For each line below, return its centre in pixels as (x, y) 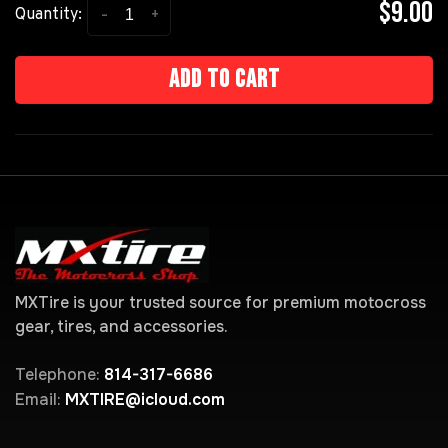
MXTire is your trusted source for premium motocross (220, 302)
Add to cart (224, 79)
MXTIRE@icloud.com (145, 399)
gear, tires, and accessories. (121, 326)
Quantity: (48, 15)
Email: (40, 399)
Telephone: (59, 374)
